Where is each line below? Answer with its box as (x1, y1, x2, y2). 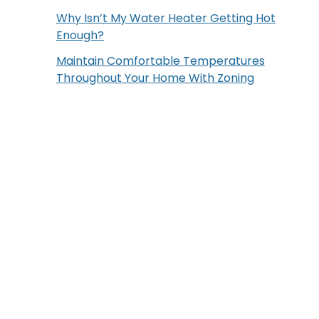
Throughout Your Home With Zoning (56, 69, 254, 86)
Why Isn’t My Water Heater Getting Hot (56, 9, 276, 26)
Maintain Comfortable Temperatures (56, 52, 265, 69)
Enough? (56, 26, 104, 43)
